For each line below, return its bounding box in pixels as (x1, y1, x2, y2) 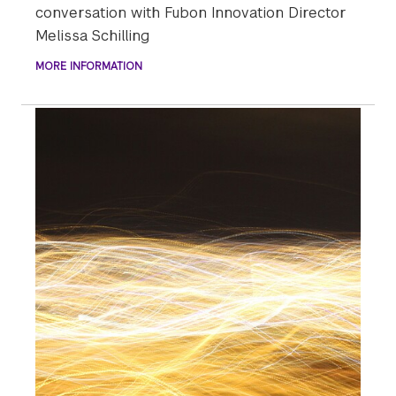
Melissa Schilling (35, 27, 149, 46)
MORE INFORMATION (35, 59, 142, 74)
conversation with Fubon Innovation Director (35, 4, 346, 23)
